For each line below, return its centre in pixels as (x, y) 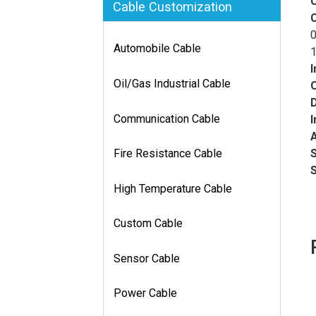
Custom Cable (148, 224)
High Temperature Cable (173, 188)
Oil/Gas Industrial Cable (172, 83)
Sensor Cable (147, 258)
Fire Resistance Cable (168, 154)
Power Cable (145, 293)
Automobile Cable (157, 49)
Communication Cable (167, 119)
